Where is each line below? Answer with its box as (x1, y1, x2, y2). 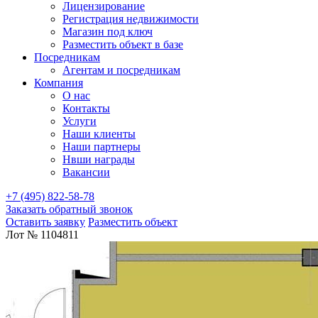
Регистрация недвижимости (62, 13, 199, 25)
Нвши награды (62, 153, 135, 165)
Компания (34, 77, 83, 89)
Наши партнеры (62, 141, 141, 153)
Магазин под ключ (62, 26, 153, 38)
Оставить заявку (6, 216, 85, 228)
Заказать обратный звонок (6, 203, 133, 215)
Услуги (62, 115, 97, 127)
